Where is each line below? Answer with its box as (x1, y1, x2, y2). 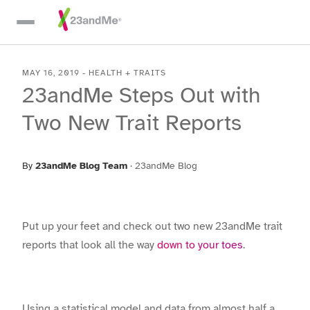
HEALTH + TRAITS (89, 68, 166, 77)
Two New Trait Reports (22, 109, 241, 136)
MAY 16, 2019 (22, 68, 80, 77)
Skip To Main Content (21, 10, 126, 24)
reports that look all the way (22, 238, 157, 252)
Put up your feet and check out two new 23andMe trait (22, 219, 282, 233)
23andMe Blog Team (35, 160, 127, 172)
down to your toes (157, 238, 243, 252)
